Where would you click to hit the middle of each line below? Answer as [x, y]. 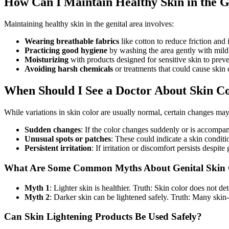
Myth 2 [37, 197]
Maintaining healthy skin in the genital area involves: [89, 24]
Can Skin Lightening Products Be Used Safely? [103, 217]
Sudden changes [53, 130]
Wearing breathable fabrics [72, 41]
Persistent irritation [58, 148]
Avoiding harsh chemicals [69, 69]
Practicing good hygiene [66, 51]
